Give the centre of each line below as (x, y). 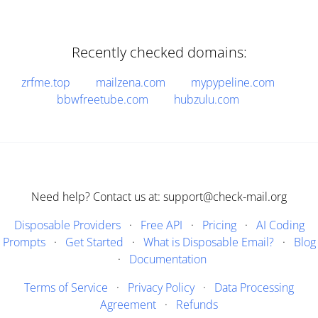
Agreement (128, 305)
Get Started (94, 242)
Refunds (197, 305)
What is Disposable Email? (208, 242)
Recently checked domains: (159, 52)
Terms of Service (66, 287)
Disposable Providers (67, 225)
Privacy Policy (161, 287)
